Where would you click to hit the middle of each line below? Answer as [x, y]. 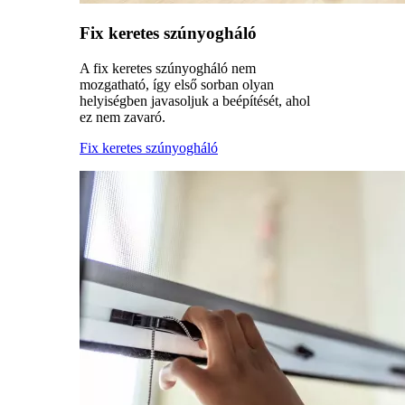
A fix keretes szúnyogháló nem [168, 68]
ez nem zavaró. [122, 117]
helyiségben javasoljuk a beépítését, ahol [195, 101]
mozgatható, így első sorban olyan [177, 85]
